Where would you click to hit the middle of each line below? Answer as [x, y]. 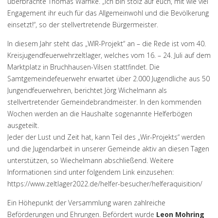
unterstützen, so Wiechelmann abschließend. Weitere [91, 160]
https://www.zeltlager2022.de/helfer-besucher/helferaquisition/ [106, 184]
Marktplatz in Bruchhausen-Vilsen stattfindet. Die [83, 67]
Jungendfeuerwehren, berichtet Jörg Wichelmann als [87, 90]
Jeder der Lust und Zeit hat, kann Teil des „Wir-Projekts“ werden [106, 137]
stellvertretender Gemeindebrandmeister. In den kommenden [104, 102]
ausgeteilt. [23, 125]
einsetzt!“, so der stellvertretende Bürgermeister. [83, 25]
